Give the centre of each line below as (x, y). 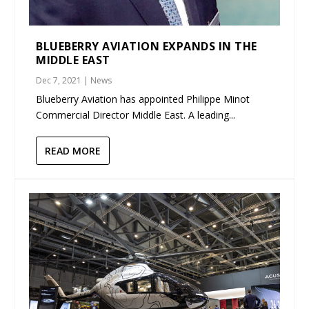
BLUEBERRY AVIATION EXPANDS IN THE (147, 47)
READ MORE (73, 151)
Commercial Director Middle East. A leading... (136, 115)
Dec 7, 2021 (59, 81)
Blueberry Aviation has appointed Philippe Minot (143, 99)
